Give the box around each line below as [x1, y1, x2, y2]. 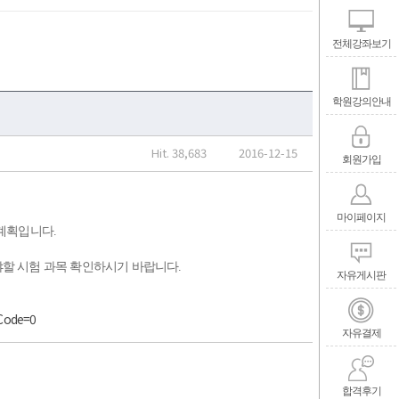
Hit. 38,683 [151, 144, 207, 161]
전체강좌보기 [331, 35, 391, 50]
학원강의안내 [331, 93, 391, 108]
